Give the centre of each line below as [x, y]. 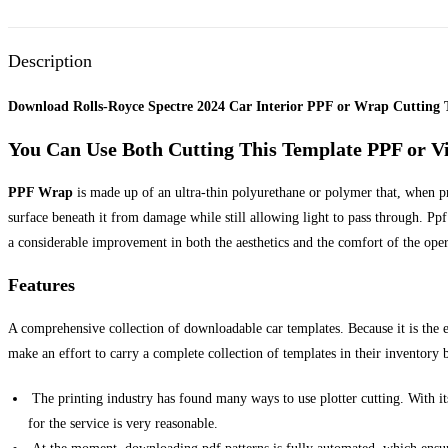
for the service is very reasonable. [123, 424]
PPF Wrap [40, 193]
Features [41, 285]
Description [50, 60]
